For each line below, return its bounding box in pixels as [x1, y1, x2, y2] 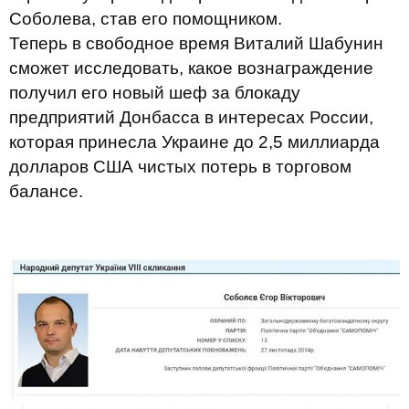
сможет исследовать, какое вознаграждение [9, 58, 373, 78]
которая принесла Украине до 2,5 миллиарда [9, 132, 380, 152]
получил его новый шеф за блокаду [9, 83, 300, 102]
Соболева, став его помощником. [9, 9, 282, 28]
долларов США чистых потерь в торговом [9, 157, 351, 176]
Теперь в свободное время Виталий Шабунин [9, 34, 383, 53]
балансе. [9, 182, 83, 201]
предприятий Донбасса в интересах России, [9, 108, 373, 127]
